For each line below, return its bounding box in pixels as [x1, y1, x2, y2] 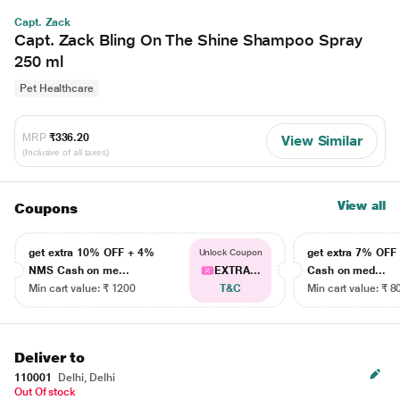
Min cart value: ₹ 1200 [29, 282, 137, 295]
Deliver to [14, 349, 86, 366]
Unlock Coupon [198, 247, 262, 257]
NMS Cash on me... [29, 264, 129, 277]
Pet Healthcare [20, 82, 94, 95]
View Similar [280, 132, 362, 149]
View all [337, 198, 386, 212]
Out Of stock [14, 386, 77, 398]
